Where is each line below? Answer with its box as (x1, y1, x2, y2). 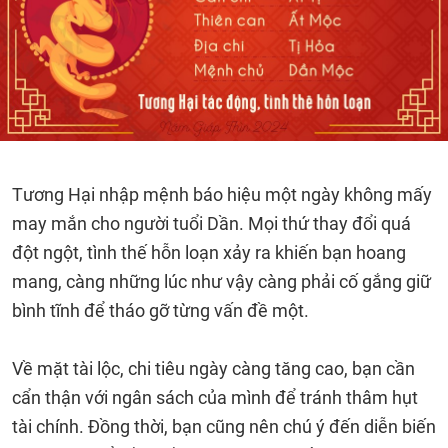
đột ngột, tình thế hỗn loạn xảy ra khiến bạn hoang (12, 242, 406, 263)
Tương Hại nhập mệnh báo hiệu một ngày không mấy (12, 184, 432, 205)
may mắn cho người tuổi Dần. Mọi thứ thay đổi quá (12, 213, 411, 234)
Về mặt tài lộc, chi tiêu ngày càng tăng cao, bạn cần (12, 358, 415, 379)
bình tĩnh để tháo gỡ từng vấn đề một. (12, 300, 309, 321)
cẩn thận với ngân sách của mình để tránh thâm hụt (12, 387, 418, 408)
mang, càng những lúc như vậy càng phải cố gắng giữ (12, 271, 431, 292)
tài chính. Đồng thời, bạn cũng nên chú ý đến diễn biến (12, 416, 436, 437)
